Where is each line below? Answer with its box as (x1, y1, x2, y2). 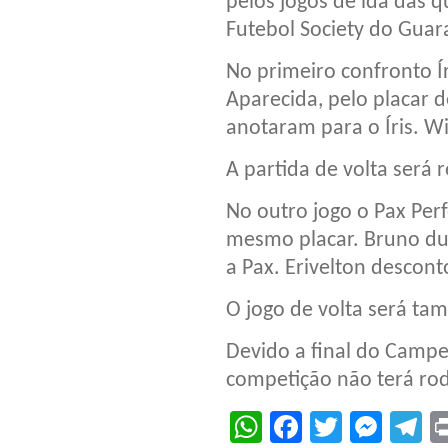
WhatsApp (262, 408, 410, 445)
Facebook (302, 408, 444, 445)
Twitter (342, 408, 437, 445)
